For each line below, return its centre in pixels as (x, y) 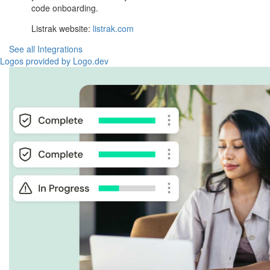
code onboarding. (65, 8)
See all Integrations (46, 49)
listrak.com (114, 29)
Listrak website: (62, 29)
